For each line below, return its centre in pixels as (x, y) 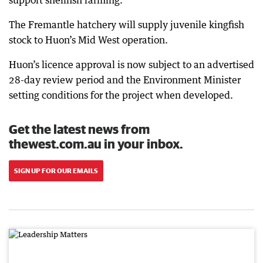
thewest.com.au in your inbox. (96, 144)
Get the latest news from (79, 129)
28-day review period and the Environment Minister (125, 80)
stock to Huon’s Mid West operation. (88, 40)
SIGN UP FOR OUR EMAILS (56, 171)
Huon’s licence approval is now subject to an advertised (131, 65)
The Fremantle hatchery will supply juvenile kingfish (127, 25)
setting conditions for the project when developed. (121, 95)
